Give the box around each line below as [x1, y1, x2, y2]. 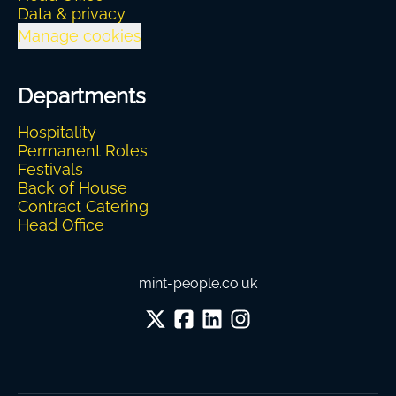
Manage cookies [18, 27, 141, 45]
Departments [18, 83, 146, 109]
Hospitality [18, 123, 96, 141]
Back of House [18, 179, 127, 197]
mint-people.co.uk [139, 275, 257, 292]
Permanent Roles [18, 141, 148, 160]
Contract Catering [18, 197, 148, 216]
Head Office [18, 216, 104, 234]
